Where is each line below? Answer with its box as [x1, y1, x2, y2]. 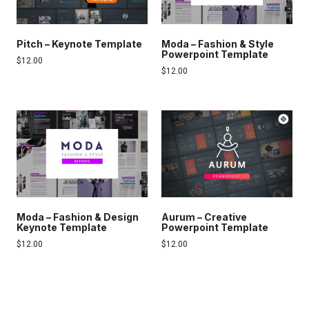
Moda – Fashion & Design [17, 211, 139, 223]
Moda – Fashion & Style [161, 37, 274, 50]
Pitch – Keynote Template [17, 37, 142, 50]
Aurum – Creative [161, 211, 247, 223]
